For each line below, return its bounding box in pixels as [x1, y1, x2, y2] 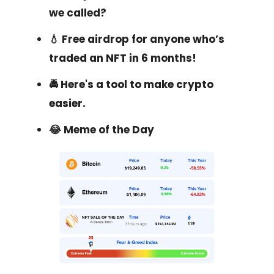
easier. [49, 96, 86, 111]
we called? [49, 6, 106, 21]
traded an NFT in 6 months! [49, 51, 196, 66]
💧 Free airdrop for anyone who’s [49, 32, 224, 47]
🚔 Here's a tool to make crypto [49, 77, 213, 92]
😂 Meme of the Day [49, 122, 154, 138]
